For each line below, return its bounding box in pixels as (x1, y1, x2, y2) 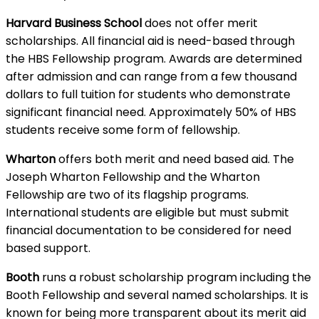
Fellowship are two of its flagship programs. (6, 187, 249, 203)
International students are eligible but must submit (6, 204, 289, 221)
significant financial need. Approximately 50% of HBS (6, 104, 296, 120)
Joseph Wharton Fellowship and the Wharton (6, 169, 260, 185)
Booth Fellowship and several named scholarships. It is (6, 287, 308, 303)
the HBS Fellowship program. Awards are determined (6, 51, 302, 67)
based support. (6, 240, 90, 256)
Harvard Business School (6, 15, 142, 31)
